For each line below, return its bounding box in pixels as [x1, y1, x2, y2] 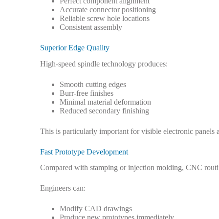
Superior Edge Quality [40, 43, 109, 52]
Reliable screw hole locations [60, 14, 150, 22]
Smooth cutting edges [60, 80, 126, 88]
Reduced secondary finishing [60, 106, 149, 115]
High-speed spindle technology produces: [40, 59, 168, 68]
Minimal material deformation [60, 97, 151, 106]
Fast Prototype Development [40, 147, 128, 156]
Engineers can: [40, 184, 86, 193]
